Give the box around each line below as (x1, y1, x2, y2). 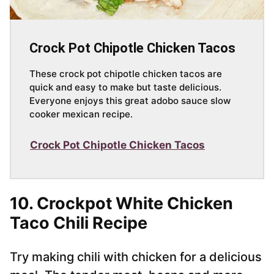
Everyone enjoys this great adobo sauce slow (29, 95, 231, 107)
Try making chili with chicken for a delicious (10, 250, 262, 265)
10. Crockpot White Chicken (10, 193, 233, 214)
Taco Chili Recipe (10, 213, 147, 234)
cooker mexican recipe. (29, 108, 133, 120)
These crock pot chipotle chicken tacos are (29, 68, 222, 80)
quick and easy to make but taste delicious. (29, 81, 221, 94)
